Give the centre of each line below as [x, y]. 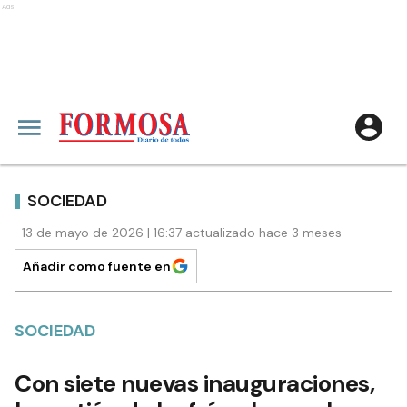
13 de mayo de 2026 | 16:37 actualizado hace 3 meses [182, 233]
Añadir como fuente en [97, 266]
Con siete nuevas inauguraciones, [194, 383]
